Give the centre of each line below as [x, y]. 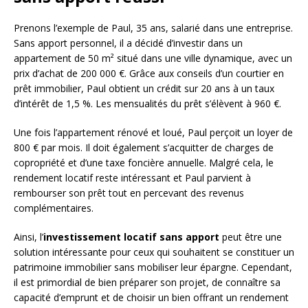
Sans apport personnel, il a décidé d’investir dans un [128, 43]
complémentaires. [54, 208]
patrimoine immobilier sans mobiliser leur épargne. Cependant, [153, 267]
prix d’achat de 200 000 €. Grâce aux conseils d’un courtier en [149, 74]
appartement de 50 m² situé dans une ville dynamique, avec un [153, 58]
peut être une [251, 237]
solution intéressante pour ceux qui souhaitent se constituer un [154, 252]
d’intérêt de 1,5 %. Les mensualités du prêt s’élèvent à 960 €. [147, 104]
